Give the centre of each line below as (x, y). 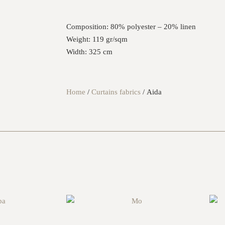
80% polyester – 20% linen (152, 27)
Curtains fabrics (116, 92)
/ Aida (151, 92)
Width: (77, 52)
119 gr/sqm (109, 39)
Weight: (78, 39)
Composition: (87, 27)
